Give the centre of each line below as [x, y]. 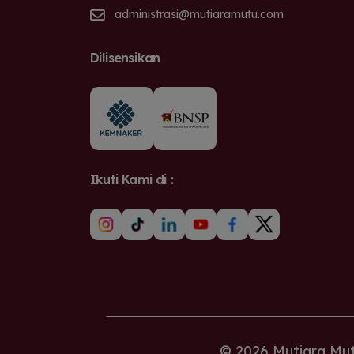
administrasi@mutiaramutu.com [199, 15]
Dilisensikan [125, 58]
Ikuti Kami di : [132, 180]
